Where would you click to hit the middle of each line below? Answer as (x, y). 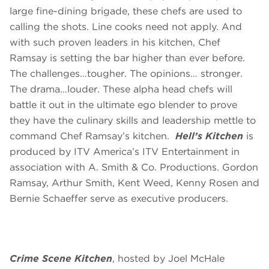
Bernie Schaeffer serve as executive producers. (120, 199)
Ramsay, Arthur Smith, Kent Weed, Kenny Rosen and (134, 183)
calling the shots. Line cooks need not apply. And (126, 27)
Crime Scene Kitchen (61, 259)
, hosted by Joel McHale (168, 259)
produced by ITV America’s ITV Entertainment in (125, 152)
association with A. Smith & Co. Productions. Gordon (134, 168)
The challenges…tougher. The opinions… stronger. (126, 74)
